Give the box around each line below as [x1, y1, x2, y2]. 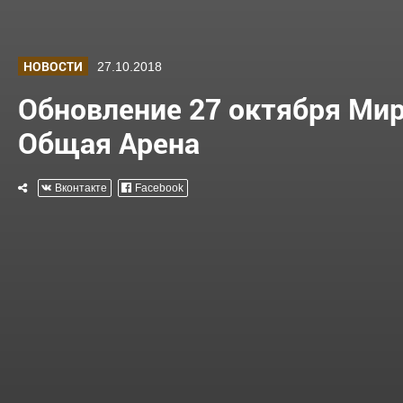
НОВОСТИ [23, 57, 83, 75]
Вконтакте [55, 181, 107, 194]
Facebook [135, 181, 184, 194]
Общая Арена [18, 122, 200, 162]
